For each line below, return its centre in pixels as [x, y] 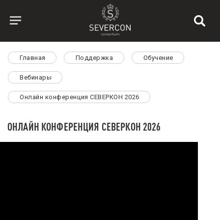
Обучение [158, 58]
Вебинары [36, 77]
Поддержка [94, 58]
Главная [33, 58]
